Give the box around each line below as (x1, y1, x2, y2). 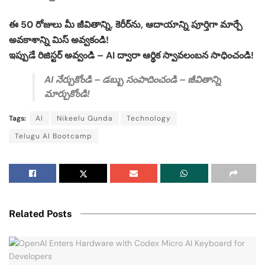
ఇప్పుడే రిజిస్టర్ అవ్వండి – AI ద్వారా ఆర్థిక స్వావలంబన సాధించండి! (9, 49, 254, 62)
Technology (127, 113, 171, 123)
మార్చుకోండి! (44, 87, 90, 100)
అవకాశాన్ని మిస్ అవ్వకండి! (9, 33, 109, 46)
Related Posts (9, 208, 72, 219)
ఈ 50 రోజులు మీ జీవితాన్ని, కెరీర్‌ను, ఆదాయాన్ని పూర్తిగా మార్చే (9, 18, 243, 31)
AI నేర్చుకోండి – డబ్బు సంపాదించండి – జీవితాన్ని (44, 73, 221, 86)
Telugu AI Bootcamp (15, 131, 92, 141)
